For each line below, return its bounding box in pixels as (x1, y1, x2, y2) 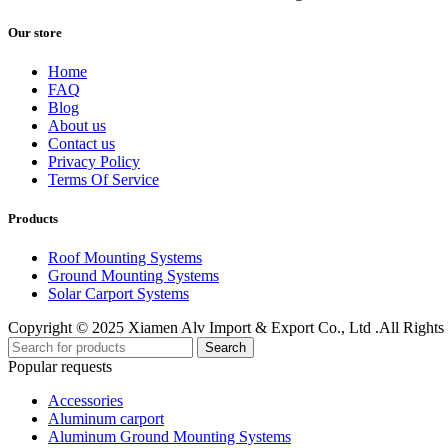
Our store (8, 24, 62, 40)
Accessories (48, 392, 123, 410)
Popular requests (8, 358, 112, 376)
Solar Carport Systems (48, 285, 189, 303)
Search (205, 340, 246, 356)
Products (8, 210, 58, 226)
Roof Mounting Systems (48, 249, 202, 267)
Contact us (48, 134, 115, 152)
